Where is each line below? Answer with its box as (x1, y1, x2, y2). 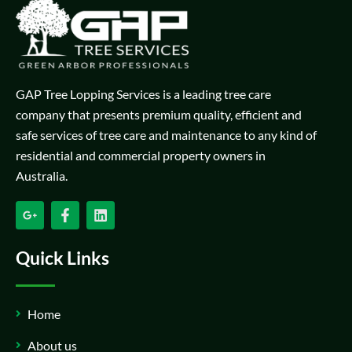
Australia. (16, 167, 70, 183)
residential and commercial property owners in (16, 147, 266, 163)
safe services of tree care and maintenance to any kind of (16, 126, 317, 142)
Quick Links (16, 247, 109, 269)
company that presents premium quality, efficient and (16, 106, 302, 122)
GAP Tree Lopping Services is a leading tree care (16, 86, 271, 101)
